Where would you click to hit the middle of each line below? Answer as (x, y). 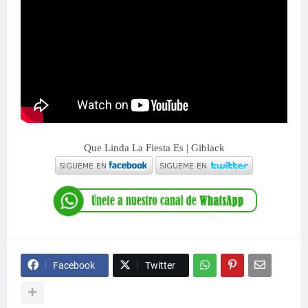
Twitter (160, 265)
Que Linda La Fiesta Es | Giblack (154, 147)
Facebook (74, 265)
